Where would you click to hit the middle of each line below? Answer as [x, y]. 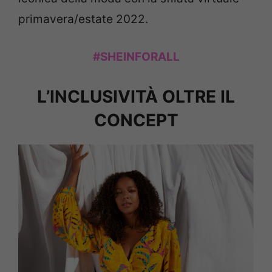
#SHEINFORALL [136, 57]
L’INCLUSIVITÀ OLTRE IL [136, 96]
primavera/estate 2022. [83, 19]
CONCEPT [136, 120]
